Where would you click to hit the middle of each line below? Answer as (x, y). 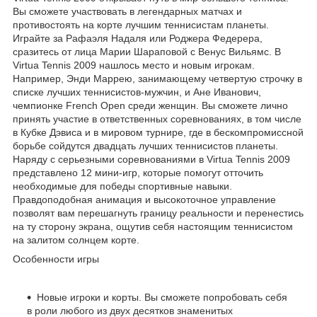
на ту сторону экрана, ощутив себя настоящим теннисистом (153, 227)
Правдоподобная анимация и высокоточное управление (144, 200)
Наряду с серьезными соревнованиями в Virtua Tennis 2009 (151, 160)
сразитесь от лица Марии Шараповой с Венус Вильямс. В (147, 52)
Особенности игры (56, 259)
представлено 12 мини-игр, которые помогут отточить (138, 173)
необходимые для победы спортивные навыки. (122, 186)
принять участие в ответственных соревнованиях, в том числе (157, 119)
